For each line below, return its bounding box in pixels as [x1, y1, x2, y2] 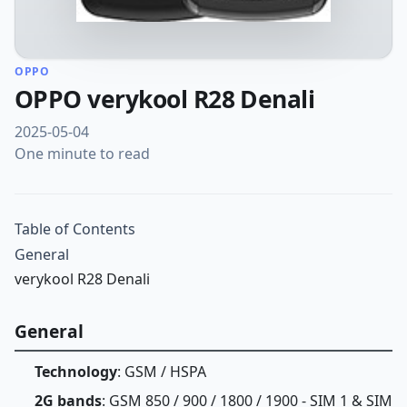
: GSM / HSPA [116, 362, 206, 382]
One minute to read [15, 143, 150, 164]
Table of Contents [15, 218, 135, 239]
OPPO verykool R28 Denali [15, 82, 315, 115]
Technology [34, 362, 117, 382]
